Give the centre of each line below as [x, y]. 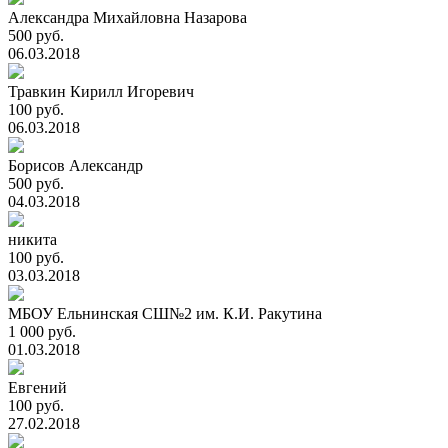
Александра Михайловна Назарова [127, 17]
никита [32, 239]
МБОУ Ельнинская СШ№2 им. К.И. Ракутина [165, 313]
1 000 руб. [42, 331]
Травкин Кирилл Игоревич [101, 91]
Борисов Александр [75, 165]
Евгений [37, 387]
